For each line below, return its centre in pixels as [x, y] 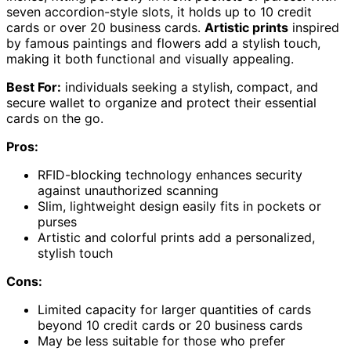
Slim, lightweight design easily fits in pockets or [179, 206]
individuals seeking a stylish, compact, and [190, 87]
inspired [314, 27]
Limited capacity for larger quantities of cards [174, 309]
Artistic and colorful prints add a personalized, [176, 237]
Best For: [34, 87]
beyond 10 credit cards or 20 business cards [170, 325]
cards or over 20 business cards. [105, 27]
